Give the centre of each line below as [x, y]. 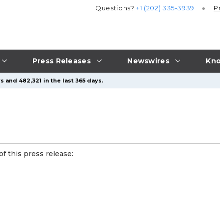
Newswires [148, 61]
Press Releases [61, 61]
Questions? [116, 8]
